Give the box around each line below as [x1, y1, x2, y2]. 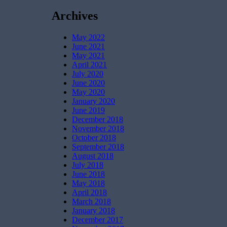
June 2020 [72, 78, 105, 87]
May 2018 [72, 178, 105, 187]
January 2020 [72, 96, 115, 105]
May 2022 [72, 32, 105, 42]
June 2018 [72, 169, 105, 178]
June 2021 [72, 42, 105, 51]
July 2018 [72, 160, 103, 169]
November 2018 [72, 124, 124, 133]
